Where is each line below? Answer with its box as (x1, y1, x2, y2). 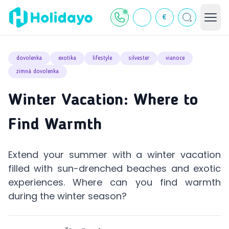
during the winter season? (8, 190, 127, 202)
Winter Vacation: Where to (8, 93, 198, 109)
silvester (128, 55, 149, 61)
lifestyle (93, 55, 112, 61)
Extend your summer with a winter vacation (8, 148, 221, 161)
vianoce (166, 55, 185, 61)
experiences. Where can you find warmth (8, 176, 221, 189)
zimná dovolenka (16, 68, 59, 75)
